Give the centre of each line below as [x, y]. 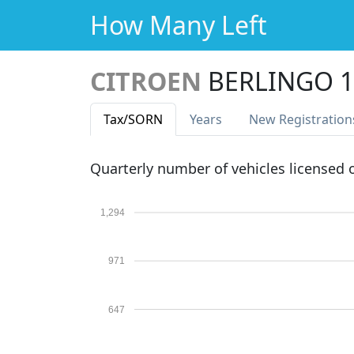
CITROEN [146, 81]
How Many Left [179, 25]
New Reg [275, 119]
